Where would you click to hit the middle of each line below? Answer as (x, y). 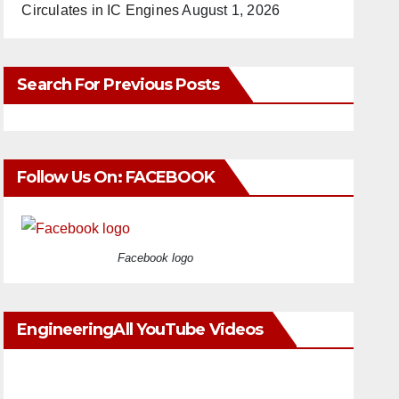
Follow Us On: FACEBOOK (116, 177)
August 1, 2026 (231, 10)
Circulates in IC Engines (101, 10)
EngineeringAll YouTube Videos (140, 329)
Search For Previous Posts (118, 85)
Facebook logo (155, 257)
